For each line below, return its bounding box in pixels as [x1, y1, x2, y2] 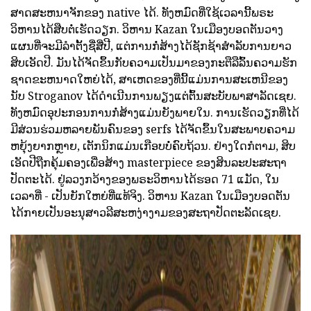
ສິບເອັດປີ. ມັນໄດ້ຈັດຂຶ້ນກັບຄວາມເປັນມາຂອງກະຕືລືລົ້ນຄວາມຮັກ [10, 54, 297, 70]
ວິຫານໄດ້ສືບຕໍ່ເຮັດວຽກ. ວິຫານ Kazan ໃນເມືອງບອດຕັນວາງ [10, 21, 283, 37]
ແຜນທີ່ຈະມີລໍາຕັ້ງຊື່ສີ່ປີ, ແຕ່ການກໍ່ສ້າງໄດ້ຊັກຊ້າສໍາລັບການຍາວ [10, 37, 292, 53]
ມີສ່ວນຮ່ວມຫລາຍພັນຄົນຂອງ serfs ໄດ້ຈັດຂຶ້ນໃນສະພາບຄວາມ [10, 121, 295, 137]
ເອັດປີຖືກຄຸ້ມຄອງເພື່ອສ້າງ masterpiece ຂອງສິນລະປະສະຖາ [10, 154, 287, 170]
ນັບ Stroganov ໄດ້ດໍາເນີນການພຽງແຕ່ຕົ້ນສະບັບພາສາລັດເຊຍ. [10, 87, 296, 103]
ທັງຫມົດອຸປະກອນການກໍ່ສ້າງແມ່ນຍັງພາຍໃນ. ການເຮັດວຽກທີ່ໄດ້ [10, 104, 299, 120]
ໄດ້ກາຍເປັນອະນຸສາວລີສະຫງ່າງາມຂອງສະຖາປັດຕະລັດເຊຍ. [10, 204, 281, 220]
